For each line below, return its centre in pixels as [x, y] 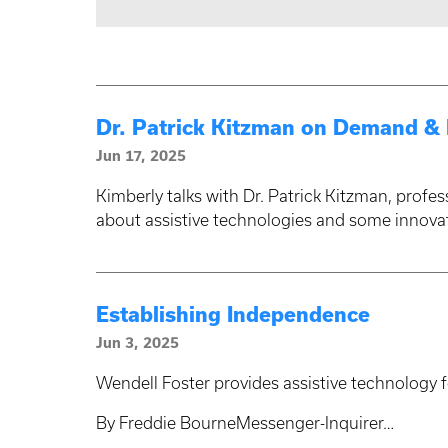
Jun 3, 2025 [137, 343]
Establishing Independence [233, 315]
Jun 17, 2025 [141, 156]
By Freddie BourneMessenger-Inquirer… [245, 423]
